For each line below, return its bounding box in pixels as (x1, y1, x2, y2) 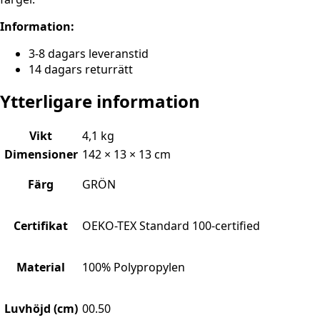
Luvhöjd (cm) (4, 301, 78, 317)
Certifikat (14, 218, 68, 234)
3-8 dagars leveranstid (29, 46, 149, 62)
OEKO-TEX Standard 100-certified (82, 218, 260, 234)
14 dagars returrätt (29, 61, 133, 78)
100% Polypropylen (82, 259, 185, 276)
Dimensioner (4, 146, 78, 163)
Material (16, 259, 65, 276)
